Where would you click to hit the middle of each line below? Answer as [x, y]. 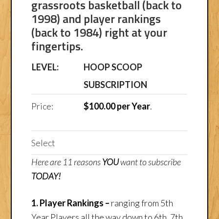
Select [44, 142]
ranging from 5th [142, 203]
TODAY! [46, 176]
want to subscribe [150, 162]
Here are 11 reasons [67, 162]
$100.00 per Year [117, 106]
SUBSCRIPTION [116, 84]
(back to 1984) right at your [99, 32]
